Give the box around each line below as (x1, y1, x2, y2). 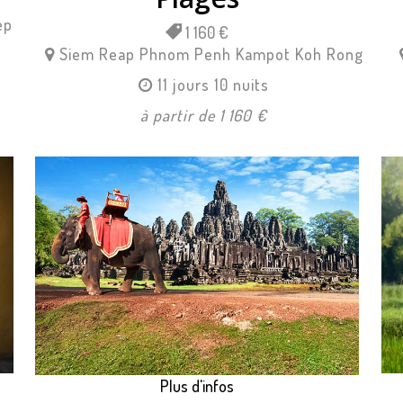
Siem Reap (58, 44, 135, 65)
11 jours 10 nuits (157, 75, 270, 95)
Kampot (235, 44, 291, 65)
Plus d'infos (160, 375, 234, 396)
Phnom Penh (139, 44, 231, 65)
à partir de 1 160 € (140, 105, 268, 126)
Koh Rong (294, 44, 363, 65)
